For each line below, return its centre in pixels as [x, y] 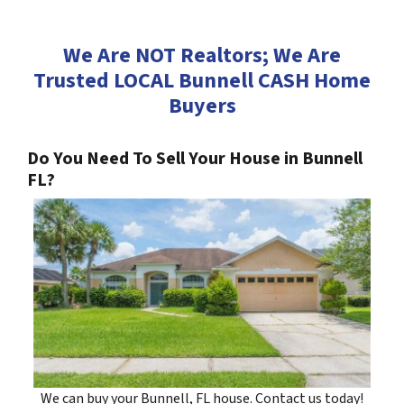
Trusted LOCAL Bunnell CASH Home [202, 80]
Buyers [202, 106]
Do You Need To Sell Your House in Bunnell [195, 158]
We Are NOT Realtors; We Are [202, 55]
